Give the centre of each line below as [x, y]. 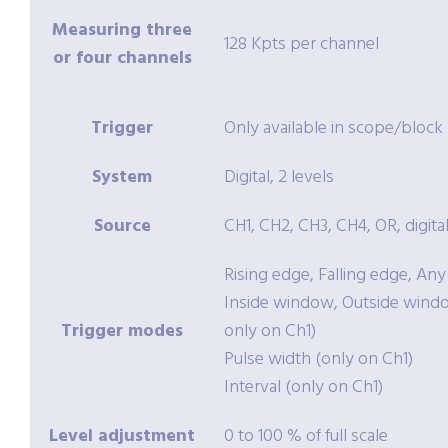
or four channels [122, 59]
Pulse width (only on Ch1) [318, 360]
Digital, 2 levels [279, 178]
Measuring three [122, 31]
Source [122, 227]
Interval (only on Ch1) [303, 388]
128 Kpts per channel [301, 45]
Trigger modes [122, 332]
